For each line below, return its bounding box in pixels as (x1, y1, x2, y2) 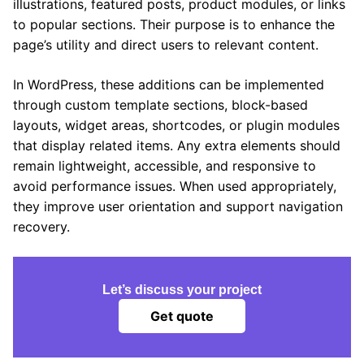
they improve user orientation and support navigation (13, 197, 343, 214)
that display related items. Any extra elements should (13, 136, 340, 154)
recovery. (13, 218, 70, 235)
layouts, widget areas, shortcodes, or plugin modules (13, 116, 340, 133)
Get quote (150, 307, 214, 324)
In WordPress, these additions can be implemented (13, 76, 324, 93)
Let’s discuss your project (102, 282, 262, 297)
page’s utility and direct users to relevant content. (13, 36, 318, 53)
